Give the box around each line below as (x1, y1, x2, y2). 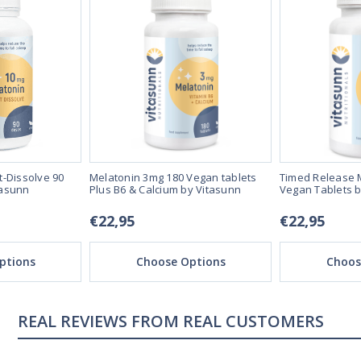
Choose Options (135, 254, 226, 270)
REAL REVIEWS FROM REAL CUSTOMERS (17, 310, 324, 333)
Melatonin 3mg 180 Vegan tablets (89, 170, 257, 185)
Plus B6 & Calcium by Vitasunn (89, 182, 242, 197)
